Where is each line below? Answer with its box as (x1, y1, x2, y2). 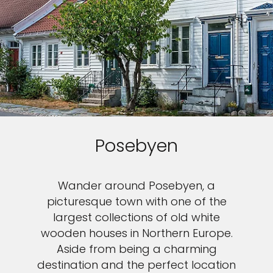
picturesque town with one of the (46, 194, 227, 210)
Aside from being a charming (56, 241, 217, 257)
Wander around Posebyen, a (58, 178, 215, 194)
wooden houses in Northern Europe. (40, 225, 233, 241)
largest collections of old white (53, 210, 220, 225)
